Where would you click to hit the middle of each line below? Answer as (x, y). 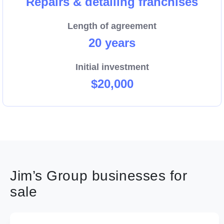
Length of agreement (112, 26)
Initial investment (112, 67)
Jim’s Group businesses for (99, 176)
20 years (112, 43)
